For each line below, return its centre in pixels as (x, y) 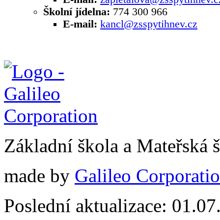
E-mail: (80, 24)
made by (39, 176)
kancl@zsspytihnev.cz (149, 24)
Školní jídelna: (77, 12)
